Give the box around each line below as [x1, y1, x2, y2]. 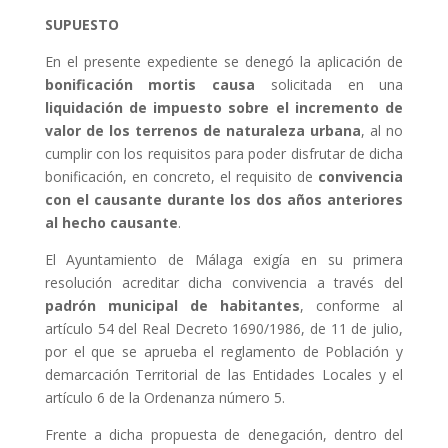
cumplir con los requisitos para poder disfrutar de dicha [44, 144, 404, 164]
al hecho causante [44, 213, 178, 233]
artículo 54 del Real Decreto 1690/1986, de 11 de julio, [44, 319, 404, 339]
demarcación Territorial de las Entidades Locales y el [44, 365, 404, 385]
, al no [361, 121, 404, 141]
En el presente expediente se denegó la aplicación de [44, 52, 404, 72]
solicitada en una [255, 75, 404, 95]
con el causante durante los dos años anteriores [44, 190, 404, 210]
